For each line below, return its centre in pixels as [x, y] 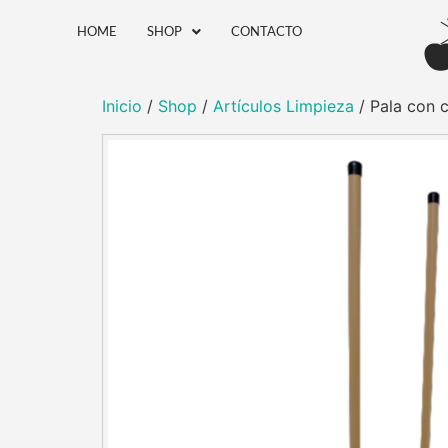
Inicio [122, 106]
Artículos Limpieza [283, 106]
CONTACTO [267, 31]
